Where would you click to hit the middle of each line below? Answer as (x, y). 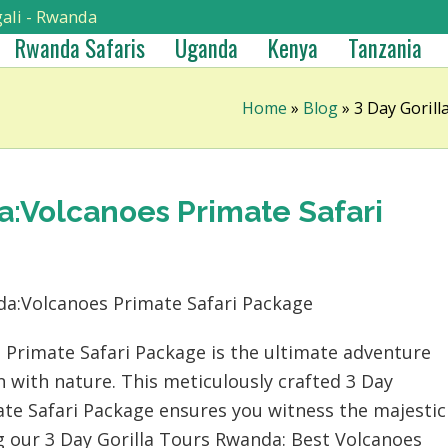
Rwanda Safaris (80, 48)
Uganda (206, 48)
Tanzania (385, 48)
